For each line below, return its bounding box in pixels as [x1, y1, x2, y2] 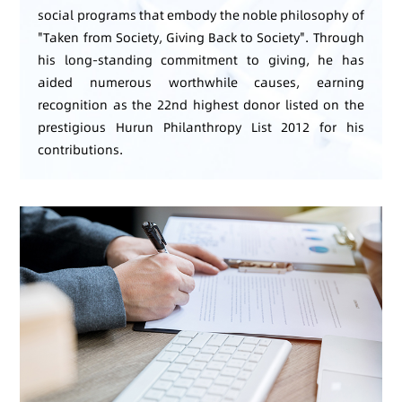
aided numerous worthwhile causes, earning [38, 73, 364, 92]
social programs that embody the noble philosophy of [38, 5, 364, 24]
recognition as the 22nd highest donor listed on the [38, 95, 364, 114]
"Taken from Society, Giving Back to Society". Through [38, 28, 364, 47]
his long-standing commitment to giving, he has [38, 50, 364, 69]
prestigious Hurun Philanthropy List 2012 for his [38, 118, 364, 136]
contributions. [38, 140, 124, 159]
